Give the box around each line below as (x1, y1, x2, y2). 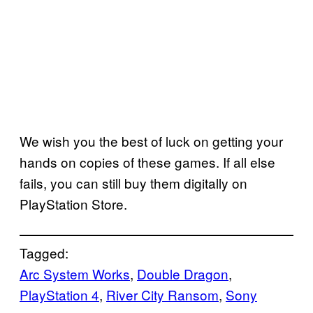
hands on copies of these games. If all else (20, 152, 275, 172)
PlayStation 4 (20, 285, 99, 305)
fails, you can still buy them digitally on (20, 173, 247, 193)
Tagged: (20, 243, 68, 263)
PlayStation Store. (20, 194, 127, 214)
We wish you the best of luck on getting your (20, 131, 283, 151)
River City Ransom (106, 285, 219, 305)
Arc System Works (20, 264, 130, 284)
